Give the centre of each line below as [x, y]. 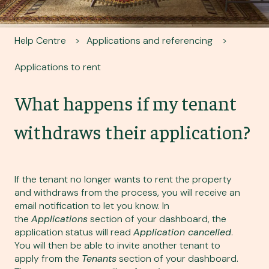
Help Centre [40, 40]
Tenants [99, 259]
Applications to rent [58, 67]
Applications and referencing [150, 40]
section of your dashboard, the [157, 219]
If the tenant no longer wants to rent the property [123, 180]
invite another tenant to [169, 246]
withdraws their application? [132, 132]
